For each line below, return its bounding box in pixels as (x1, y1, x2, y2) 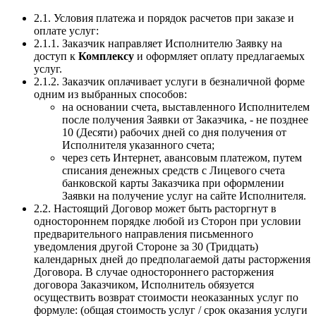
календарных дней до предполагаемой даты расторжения (34, 253, 310, 266)
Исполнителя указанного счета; (62, 139, 214, 152)
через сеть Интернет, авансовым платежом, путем (62, 152, 302, 164)
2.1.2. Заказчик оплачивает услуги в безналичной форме (34, 75, 305, 88)
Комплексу (78, 50, 134, 63)
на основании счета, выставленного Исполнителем (62, 101, 310, 114)
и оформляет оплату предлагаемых (134, 50, 305, 63)
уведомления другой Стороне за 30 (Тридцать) (34, 241, 258, 253)
